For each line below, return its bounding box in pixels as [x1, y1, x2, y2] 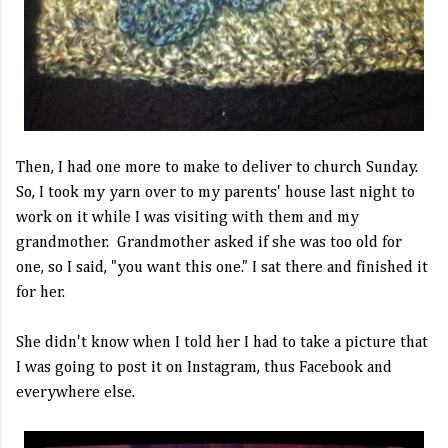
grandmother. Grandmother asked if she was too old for [16, 235, 402, 251]
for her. [16, 285, 69, 301]
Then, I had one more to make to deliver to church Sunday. [16, 160, 418, 176]
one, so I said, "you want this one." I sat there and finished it [16, 260, 428, 276]
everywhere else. [16, 385, 135, 401]
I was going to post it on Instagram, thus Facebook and [16, 360, 392, 376]
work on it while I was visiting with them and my [16, 210, 359, 226]
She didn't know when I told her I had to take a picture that [16, 335, 428, 351]
